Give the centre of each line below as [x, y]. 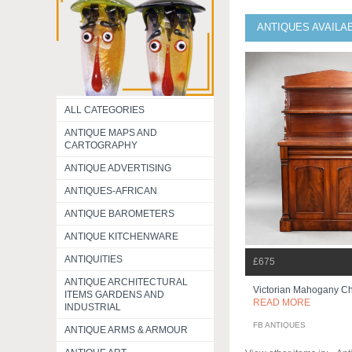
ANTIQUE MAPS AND [111, 133]
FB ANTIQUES [279, 324]
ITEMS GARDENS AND [114, 295]
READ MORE [282, 302]
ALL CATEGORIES [104, 110]
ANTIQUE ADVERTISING [118, 168]
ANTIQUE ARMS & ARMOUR [126, 330]
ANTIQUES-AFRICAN [111, 191]
